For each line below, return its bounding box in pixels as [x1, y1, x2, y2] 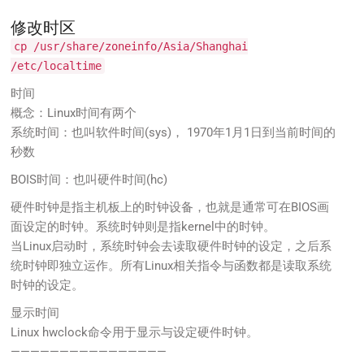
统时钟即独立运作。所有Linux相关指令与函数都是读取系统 [11, 258, 332, 273]
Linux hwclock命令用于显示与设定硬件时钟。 [11, 324, 259, 340]
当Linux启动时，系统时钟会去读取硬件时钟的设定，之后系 [11, 238, 332, 253]
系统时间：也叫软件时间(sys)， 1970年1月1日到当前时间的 [11, 124, 336, 140]
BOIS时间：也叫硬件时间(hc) [11, 171, 168, 187]
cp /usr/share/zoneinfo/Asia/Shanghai [14, 39, 249, 53]
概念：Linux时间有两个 [11, 105, 137, 120]
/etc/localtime [11, 58, 102, 72]
